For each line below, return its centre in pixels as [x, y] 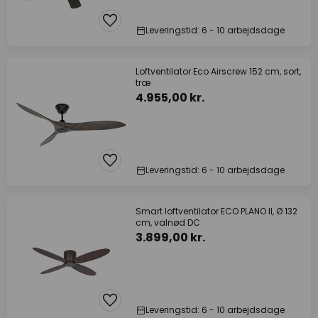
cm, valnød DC [168, 223]
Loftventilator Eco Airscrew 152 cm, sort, [218, 71]
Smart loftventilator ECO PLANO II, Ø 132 [216, 211]
